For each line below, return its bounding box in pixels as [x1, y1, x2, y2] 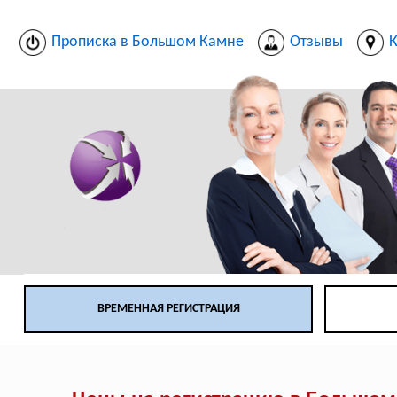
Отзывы [289, 33, 343, 51]
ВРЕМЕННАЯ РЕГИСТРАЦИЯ [97, 302, 240, 316]
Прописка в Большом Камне [51, 33, 244, 51]
